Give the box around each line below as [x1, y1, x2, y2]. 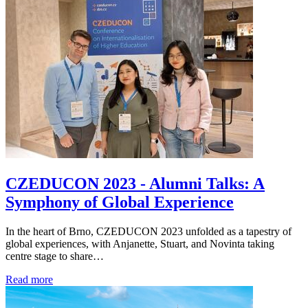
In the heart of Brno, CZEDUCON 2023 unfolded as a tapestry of [5, 225, 291, 237]
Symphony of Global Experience [5, 193, 234, 212]
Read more [5, 273, 53, 285]
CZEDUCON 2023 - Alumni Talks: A [5, 175, 265, 193]
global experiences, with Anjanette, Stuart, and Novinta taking [5, 237, 274, 250]
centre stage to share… [5, 250, 104, 262]
